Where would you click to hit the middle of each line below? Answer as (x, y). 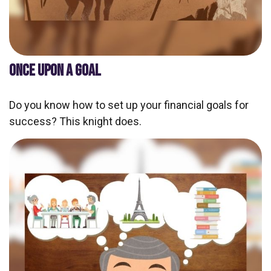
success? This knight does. (75, 121)
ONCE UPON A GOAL (55, 70)
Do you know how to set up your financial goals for (129, 105)
